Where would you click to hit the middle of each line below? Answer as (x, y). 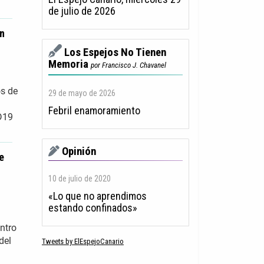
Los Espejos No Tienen (115, 53)
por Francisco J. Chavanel (128, 65)
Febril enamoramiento (94, 111)
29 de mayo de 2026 (82, 93)
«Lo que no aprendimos (98, 196)
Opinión (79, 152)
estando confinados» (93, 208)
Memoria (68, 65)
